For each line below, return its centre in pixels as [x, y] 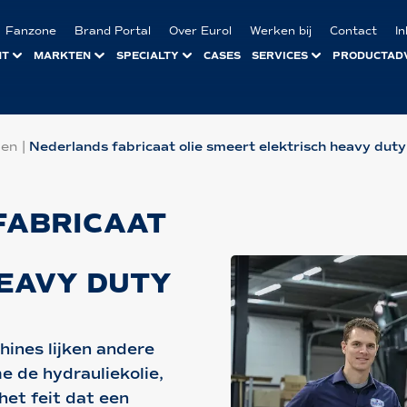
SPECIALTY [147, 55]
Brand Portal [112, 30]
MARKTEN [63, 55]
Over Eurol [200, 30]
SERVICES [279, 55]
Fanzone [30, 30]
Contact [354, 30]
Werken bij [281, 30]
